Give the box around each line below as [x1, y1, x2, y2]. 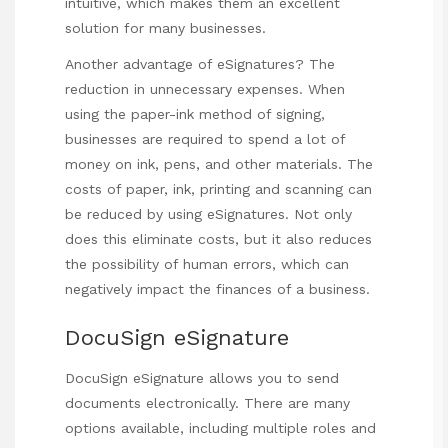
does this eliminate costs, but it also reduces [65, 231, 372, 248]
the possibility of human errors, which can [65, 256, 349, 273]
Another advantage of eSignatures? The [65, 56, 335, 73]
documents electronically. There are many [65, 395, 350, 412]
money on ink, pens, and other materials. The [65, 156, 373, 173]
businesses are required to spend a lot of [65, 131, 345, 148]
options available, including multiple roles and [65, 420, 376, 437]
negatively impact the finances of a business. [65, 281, 370, 298]
